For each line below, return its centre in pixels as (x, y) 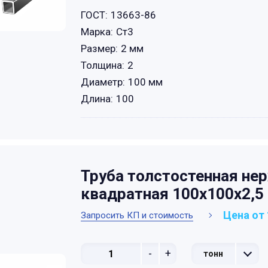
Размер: (99, 48)
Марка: (97, 32)
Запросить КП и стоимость (137, 215)
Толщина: (103, 65)
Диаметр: (103, 82)
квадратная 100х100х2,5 (172, 194)
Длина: (97, 99)
